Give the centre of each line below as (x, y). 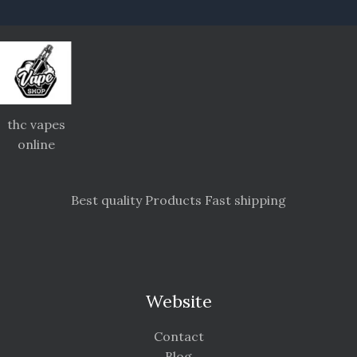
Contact (178, 337)
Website (178, 301)
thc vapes (36, 124)
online (36, 144)
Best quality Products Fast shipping (178, 200)
